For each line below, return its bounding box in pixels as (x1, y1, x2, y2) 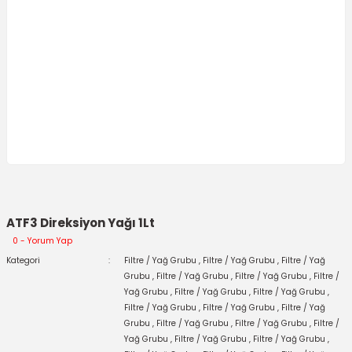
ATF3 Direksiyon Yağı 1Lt (6, 214, 155, 231)
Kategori (6, 255, 40, 266)
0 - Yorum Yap (13, 235, 72, 247)
